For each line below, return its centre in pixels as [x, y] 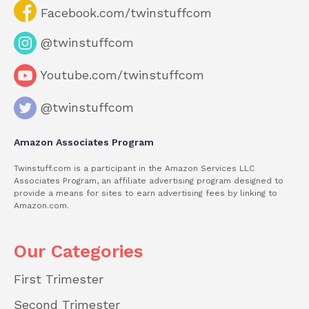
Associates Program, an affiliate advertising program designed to [149, 181]
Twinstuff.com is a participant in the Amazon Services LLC [134, 169]
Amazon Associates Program [84, 142]
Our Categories [79, 251]
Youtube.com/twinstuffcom [120, 75]
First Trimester [59, 279]
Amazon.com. [41, 206]
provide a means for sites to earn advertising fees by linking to [146, 193]
